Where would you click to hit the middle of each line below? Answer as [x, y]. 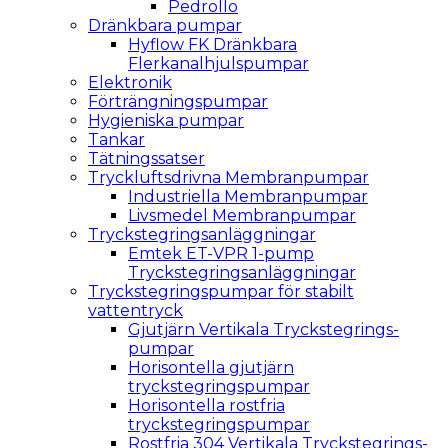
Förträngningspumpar [178, 101]
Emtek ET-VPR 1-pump [221, 253]
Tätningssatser [146, 158]
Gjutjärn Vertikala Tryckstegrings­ [263, 329]
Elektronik [130, 82]
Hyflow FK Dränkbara [212, 44]
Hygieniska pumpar [166, 120]
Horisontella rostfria [206, 405]
